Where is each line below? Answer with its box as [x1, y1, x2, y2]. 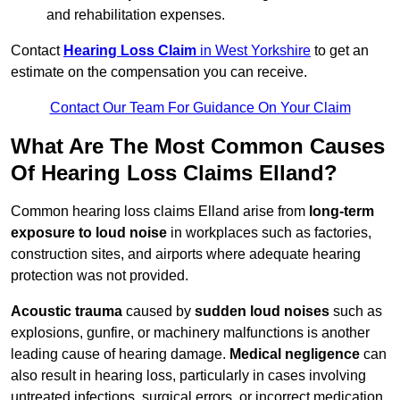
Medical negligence [229, 346, 360, 362]
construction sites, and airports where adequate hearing [11, 246, 361, 262]
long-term [309, 204, 374, 220]
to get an [311, 43, 369, 59]
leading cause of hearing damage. [11, 346, 229, 362]
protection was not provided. [11, 268, 188, 284]
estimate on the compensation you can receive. [11, 64, 307, 80]
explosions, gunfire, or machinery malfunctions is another [11, 325, 370, 341]
